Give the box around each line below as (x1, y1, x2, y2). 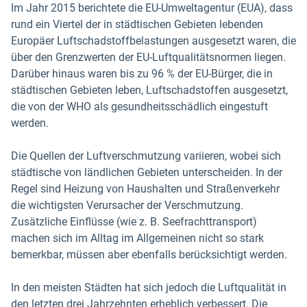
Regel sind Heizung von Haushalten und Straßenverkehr (11, 182, 280, 195)
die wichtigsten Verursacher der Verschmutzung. (11, 198, 243, 212)
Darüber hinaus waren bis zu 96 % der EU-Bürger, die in (11, 66, 273, 80)
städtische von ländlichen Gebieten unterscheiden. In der (11, 165, 282, 179)
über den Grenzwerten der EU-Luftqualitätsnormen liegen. (11, 50, 286, 64)
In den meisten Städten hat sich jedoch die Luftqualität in (11, 280, 286, 294)
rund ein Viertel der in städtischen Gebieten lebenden (11, 17, 263, 31)
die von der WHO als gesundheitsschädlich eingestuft (11, 99, 268, 113)
